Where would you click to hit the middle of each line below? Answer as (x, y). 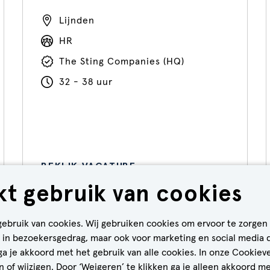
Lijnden (77, 20)
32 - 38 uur (86, 82)
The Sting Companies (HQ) (122, 61)
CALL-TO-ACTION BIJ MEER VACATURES (135, 233)
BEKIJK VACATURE (89, 166)
